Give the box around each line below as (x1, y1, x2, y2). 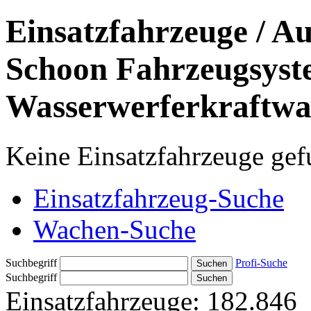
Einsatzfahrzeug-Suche (33, 183, 284, 213)
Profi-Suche (235, 256, 287, 269)
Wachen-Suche (33, 214, 196, 244)
